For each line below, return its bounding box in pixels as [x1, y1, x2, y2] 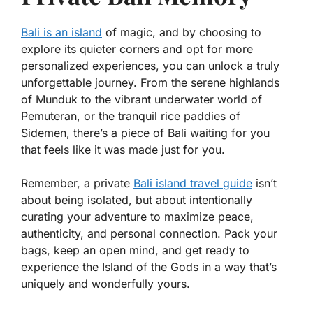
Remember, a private [21, 175, 133, 190]
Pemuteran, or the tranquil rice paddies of [21, 108, 240, 123]
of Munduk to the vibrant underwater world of [21, 92, 262, 106]
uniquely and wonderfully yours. [21, 276, 190, 291]
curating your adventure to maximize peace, [21, 209, 254, 224]
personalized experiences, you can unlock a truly [21, 58, 279, 73]
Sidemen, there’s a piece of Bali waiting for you [21, 125, 270, 140]
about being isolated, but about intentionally [21, 192, 252, 207]
